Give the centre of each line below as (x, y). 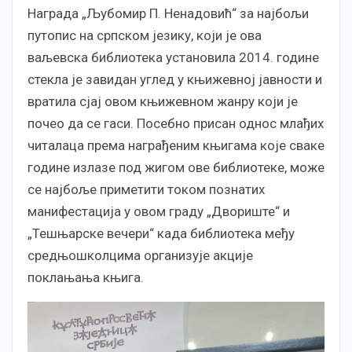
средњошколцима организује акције (140, 255)
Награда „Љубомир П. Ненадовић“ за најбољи (168, 13)
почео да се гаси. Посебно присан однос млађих (176, 123)
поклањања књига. (86, 277)
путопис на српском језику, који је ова (145, 35)
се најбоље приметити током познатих (146, 189)
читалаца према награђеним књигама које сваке (176, 145)
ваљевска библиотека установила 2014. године (173, 57)
